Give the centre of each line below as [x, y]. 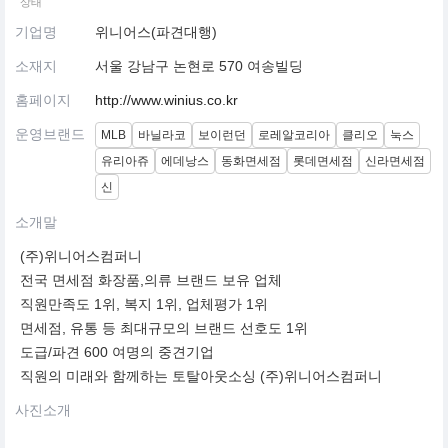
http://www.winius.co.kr [166, 100]
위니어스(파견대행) [156, 32]
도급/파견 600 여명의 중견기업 [117, 352]
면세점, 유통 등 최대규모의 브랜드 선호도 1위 [164, 328]
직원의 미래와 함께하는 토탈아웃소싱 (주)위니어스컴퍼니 [201, 376]
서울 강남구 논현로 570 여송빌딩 [199, 66]
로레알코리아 [294, 135]
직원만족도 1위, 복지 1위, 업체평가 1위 [144, 304]
